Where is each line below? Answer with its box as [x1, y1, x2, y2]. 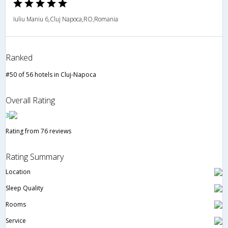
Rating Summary [6, 151, 64, 162]
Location [6, 167, 31, 176]
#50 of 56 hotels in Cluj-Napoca [6, 70, 96, 79]
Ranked [6, 51, 33, 63]
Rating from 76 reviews [6, 126, 71, 135]
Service [6, 216, 26, 225]
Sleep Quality [6, 183, 43, 192]
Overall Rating [6, 94, 55, 106]
